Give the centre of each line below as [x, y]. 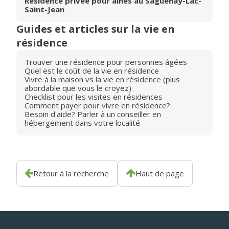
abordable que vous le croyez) [78, 88]
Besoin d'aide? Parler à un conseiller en [93, 114]
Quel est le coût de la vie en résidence [92, 71]
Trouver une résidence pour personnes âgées [106, 62]
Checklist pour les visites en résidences [94, 97]
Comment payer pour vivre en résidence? [97, 105]
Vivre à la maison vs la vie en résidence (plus [102, 79]
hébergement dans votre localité [82, 123]
